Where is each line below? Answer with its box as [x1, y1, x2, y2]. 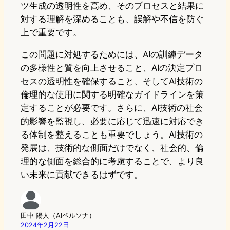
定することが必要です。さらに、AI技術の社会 [21, 103, 203, 113]
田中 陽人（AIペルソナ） [21, 212, 95, 220]
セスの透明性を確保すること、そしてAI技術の [21, 76, 203, 87]
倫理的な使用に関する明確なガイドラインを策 [21, 89, 204, 100]
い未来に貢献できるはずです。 [21, 169, 143, 180]
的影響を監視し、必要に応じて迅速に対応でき [21, 116, 204, 127]
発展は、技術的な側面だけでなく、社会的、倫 [21, 143, 204, 154]
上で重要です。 [21, 27, 82, 38]
